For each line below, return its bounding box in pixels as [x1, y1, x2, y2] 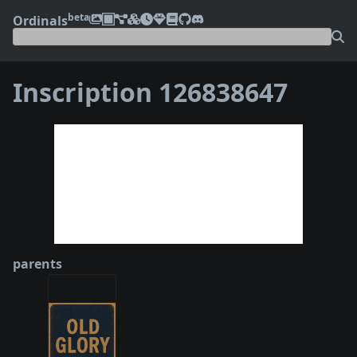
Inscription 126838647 [13, 75, 288, 110]
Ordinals [13, 11, 68, 29]
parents [13, 254, 62, 273]
